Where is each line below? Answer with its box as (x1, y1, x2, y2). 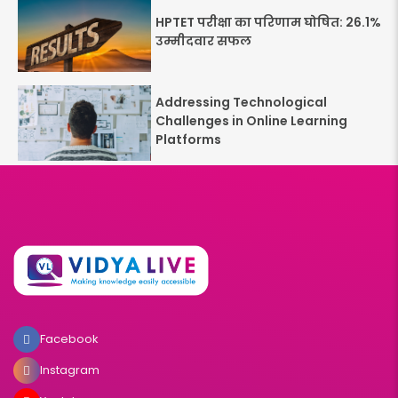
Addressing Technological (155, 92, 327, 111)
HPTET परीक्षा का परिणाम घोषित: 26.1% (155, 13, 381, 31)
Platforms (155, 130, 221, 148)
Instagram (40, 362, 99, 379)
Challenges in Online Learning (155, 111, 347, 130)
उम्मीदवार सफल (155, 32, 251, 50)
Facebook (40, 330, 99, 348)
